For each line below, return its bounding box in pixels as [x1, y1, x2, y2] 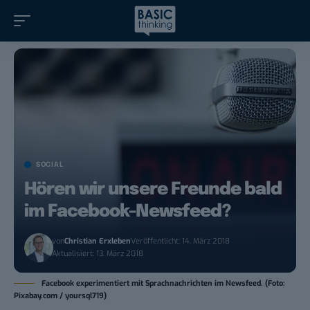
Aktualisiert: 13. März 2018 [52, 248, 144, 259]
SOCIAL [36, 161, 64, 169]
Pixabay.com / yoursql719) [14, 291, 107, 302]
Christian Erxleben [64, 236, 131, 247]
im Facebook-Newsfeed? [24, 203, 230, 221]
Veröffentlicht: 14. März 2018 [131, 236, 230, 247]
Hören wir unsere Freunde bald [24, 181, 282, 199]
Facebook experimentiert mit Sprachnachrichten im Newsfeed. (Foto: [42, 278, 285, 289]
